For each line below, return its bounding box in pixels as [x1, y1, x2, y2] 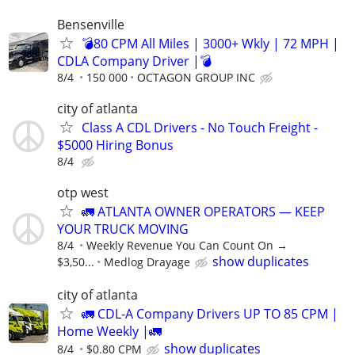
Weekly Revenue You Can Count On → [86, 238, 288, 254]
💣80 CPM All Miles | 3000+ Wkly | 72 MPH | [82, 35, 339, 52]
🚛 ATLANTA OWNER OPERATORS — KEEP [82, 203, 325, 221]
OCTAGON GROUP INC [137, 70, 255, 85]
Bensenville [57, 16, 124, 33]
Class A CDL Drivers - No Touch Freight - [82, 119, 318, 137]
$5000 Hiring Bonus [57, 136, 174, 155]
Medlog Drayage [104, 254, 190, 270]
